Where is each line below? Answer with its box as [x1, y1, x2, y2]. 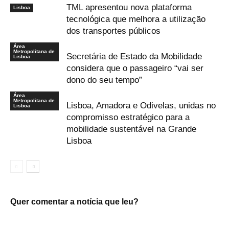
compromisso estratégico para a [66, 112, 190, 122]
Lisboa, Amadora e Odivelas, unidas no [66, 100, 216, 110]
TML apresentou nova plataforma [66, 2, 192, 12]
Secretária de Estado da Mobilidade [66, 51, 202, 61]
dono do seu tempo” [66, 75, 142, 85]
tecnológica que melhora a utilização [66, 14, 205, 24]
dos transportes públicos [66, 26, 166, 36]
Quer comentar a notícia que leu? [10, 197, 139, 206]
